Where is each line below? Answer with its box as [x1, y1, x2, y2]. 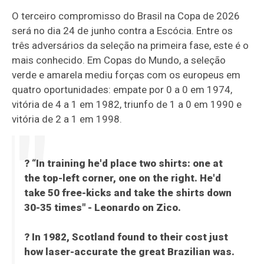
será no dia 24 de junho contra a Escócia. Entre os [12, 25, 233, 37]
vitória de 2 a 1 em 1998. [12, 113, 123, 126]
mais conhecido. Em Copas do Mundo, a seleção [12, 54, 226, 67]
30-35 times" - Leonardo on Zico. [24, 202, 181, 214]
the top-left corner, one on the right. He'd [24, 172, 221, 184]
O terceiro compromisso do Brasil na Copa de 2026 [12, 10, 240, 22]
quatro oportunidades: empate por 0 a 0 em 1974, [12, 84, 233, 96]
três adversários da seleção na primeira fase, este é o [12, 39, 249, 52]
